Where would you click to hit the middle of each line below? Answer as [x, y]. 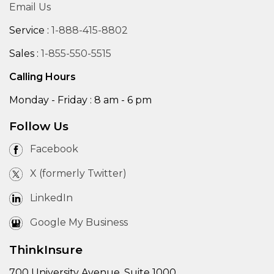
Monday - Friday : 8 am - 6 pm [80, 100]
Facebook [54, 149]
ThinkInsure [46, 250]
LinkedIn [51, 198]
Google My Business [79, 222]
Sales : [25, 53]
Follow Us [39, 126]
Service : [30, 30]
